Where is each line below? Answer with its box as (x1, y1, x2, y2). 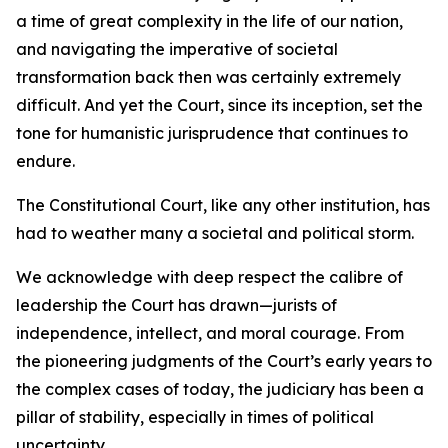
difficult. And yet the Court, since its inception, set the (16, 95, 423, 115)
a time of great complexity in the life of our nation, (16, 11, 403, 31)
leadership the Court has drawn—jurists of (16, 295, 337, 315)
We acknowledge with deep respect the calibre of (16, 267, 403, 287)
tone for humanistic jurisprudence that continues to (16, 123, 408, 143)
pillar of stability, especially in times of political (16, 407, 374, 427)
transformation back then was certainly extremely (16, 67, 401, 87)
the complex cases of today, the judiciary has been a (16, 379, 424, 399)
